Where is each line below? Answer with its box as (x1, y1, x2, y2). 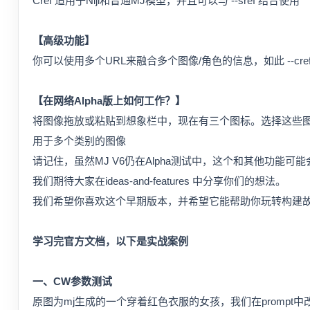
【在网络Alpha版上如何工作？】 (33, 95, 185, 107)
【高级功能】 (33, 35, 95, 46)
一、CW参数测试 (33, 275, 112, 287)
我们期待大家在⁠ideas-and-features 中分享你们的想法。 (33, 175, 286, 187)
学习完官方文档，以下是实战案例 (33, 235, 188, 247)
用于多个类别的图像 (33, 135, 126, 147)
